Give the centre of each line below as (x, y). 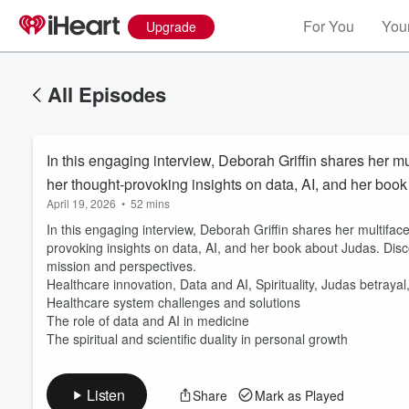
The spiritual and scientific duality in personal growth (197, 339)
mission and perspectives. (121, 266)
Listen (106, 395)
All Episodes (107, 94)
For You (329, 26)
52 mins (150, 203)
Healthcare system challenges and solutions (173, 302)
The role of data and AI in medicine (148, 320)
